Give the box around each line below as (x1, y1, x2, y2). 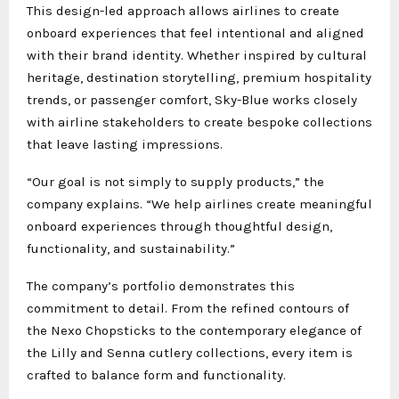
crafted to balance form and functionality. (27, 366, 286, 383)
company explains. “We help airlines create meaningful (27, 195, 372, 212)
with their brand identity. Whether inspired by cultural (27, 46, 367, 63)
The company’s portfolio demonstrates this (27, 277, 295, 294)
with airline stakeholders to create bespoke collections (27, 113, 372, 130)
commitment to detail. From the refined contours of (27, 299, 349, 316)
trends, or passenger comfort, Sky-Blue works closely (27, 91, 357, 108)
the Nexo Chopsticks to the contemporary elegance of (27, 322, 362, 338)
